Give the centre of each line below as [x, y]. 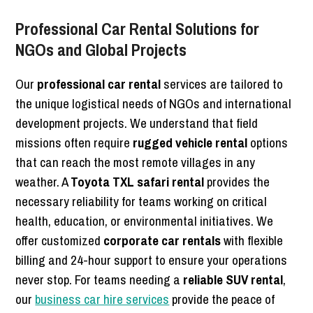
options [268, 143]
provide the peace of [222, 299]
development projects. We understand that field [137, 123]
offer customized [60, 241]
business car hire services [102, 299]
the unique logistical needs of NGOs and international [154, 104]
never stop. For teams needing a [100, 280]
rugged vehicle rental [190, 143]
